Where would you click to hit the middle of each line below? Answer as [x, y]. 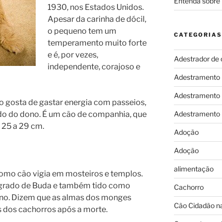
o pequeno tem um [82, 31]
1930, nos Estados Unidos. [96, 7]
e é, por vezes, [73, 55]
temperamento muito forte [97, 43]
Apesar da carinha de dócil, [97, 19]
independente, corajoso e [94, 66]
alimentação [194, 168]
